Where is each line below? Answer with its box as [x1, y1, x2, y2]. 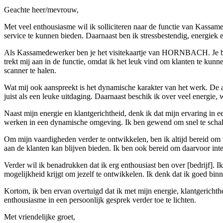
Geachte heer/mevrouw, [4, 5, 79, 14]
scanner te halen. [4, 66, 56, 75]
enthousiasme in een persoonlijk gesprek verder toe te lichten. [4, 195, 196, 204]
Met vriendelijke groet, [4, 212, 75, 221]
